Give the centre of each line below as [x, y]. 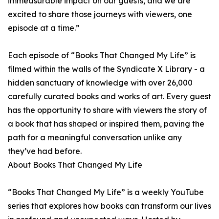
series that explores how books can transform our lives [109, 206]
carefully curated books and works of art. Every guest [109, 97]
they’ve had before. [45, 151]
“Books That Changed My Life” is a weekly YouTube [106, 192]
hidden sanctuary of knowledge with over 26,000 [100, 83]
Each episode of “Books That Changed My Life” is [102, 55]
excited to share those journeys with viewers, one [100, 14]
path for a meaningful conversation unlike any [95, 138]
